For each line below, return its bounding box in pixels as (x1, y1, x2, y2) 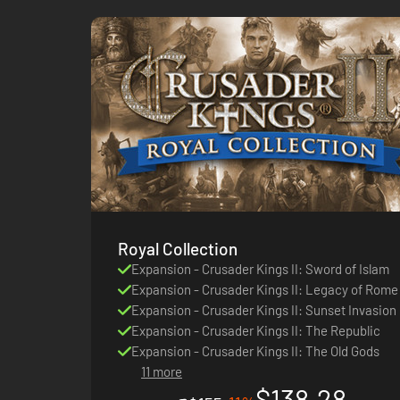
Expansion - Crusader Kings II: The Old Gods (131, 342, 380, 359)
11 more (141, 362, 183, 379)
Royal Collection (118, 237, 238, 259)
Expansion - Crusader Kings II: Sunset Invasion (131, 301, 397, 318)
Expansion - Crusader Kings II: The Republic (131, 321, 381, 338)
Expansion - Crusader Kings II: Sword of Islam (131, 260, 390, 277)
